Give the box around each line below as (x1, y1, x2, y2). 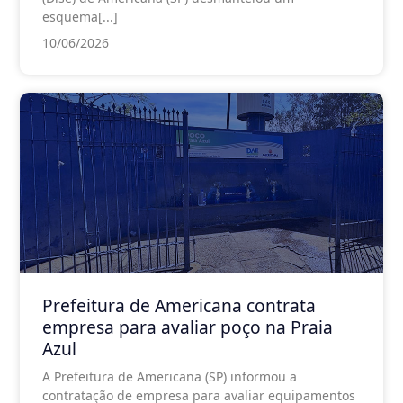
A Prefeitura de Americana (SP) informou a (42, 367, 297, 385)
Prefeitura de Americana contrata (42, 292, 316, 318)
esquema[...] (42, 7, 118, 25)
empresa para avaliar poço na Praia (42, 314, 333, 339)
